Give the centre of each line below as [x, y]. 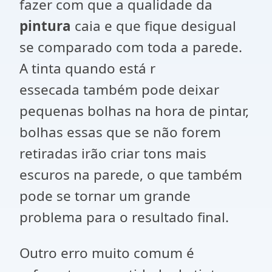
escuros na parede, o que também [131, 175]
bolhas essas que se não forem [120, 132]
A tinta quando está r [87, 68]
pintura [45, 26]
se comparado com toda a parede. [131, 47]
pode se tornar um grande [105, 196]
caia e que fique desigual [154, 26]
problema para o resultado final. [124, 217]
